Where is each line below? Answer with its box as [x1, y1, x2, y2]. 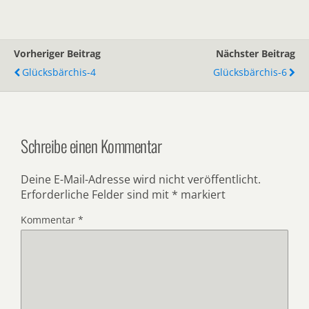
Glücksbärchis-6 [213, 66, 287, 79]
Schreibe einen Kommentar [21, 133, 162, 159]
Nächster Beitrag [216, 47, 295, 61]
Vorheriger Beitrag [14, 47, 101, 61]
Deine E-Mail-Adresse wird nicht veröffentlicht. [21, 172, 261, 188]
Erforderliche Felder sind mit [21, 187, 172, 203]
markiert [178, 187, 226, 203]
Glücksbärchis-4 [22, 66, 96, 79]
